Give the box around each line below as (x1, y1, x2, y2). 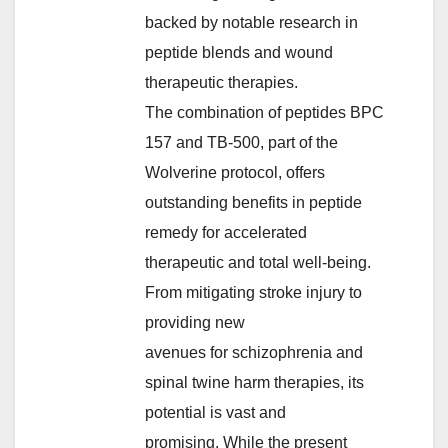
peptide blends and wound (145, 43, 333, 61)
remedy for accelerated (145, 223, 307, 241)
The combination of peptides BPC (145, 103, 384, 121)
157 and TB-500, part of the (145, 133, 338, 151)
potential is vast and (145, 403, 286, 421)
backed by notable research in (145, 13, 358, 31)
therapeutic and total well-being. (145, 253, 371, 271)
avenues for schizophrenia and (145, 343, 363, 361)
